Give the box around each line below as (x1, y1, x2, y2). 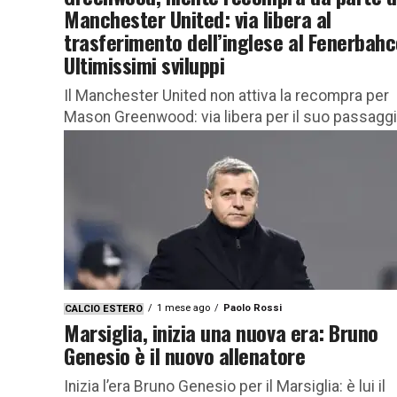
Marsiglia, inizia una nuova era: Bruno (64, 315, 378, 348)
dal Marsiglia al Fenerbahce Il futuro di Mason (64, 128, 376, 147)
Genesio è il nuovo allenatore (64, 339, 306, 371)
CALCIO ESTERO (65, 302, 143, 315)
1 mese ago (157, 301, 210, 314)
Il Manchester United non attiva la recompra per (64, 86, 389, 105)
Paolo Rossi (223, 301, 282, 314)
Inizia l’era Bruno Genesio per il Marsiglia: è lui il (64, 377, 385, 395)
